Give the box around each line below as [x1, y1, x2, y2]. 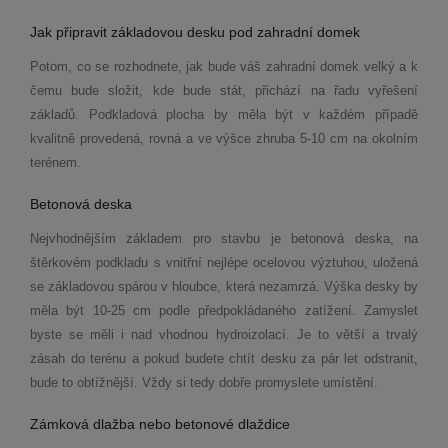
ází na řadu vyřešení [283, 83, 419, 98]
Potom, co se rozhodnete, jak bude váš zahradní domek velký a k [30, 59, 418, 74]
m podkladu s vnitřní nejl [80, 255, 228, 270]
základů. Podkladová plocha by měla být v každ [30, 107, 348, 122]
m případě [354, 107, 418, 122]
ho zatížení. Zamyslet [282, 303, 419, 318]
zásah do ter [30, 351, 106, 366]
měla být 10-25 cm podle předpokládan [30, 303, 276, 318]
